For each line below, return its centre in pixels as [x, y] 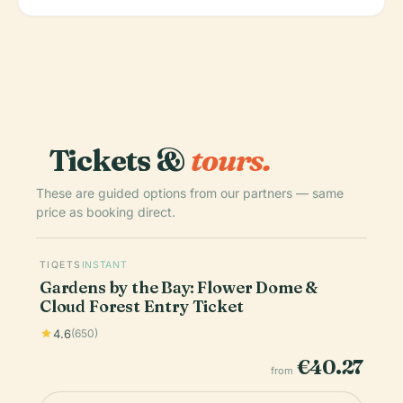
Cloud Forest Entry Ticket [142, 306]
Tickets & [120, 160]
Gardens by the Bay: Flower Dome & [179, 287]
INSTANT [104, 264]
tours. [231, 160]
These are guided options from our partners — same [190, 193]
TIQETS [61, 264]
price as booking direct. [106, 211]
